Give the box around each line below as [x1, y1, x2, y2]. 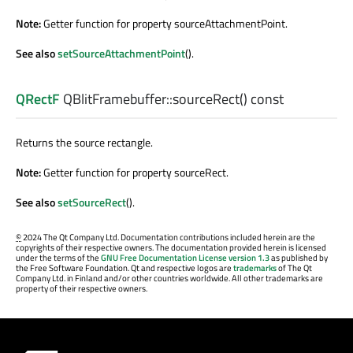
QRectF [16, 88, 60, 110]
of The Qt [277, 262, 312, 275]
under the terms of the [16, 251, 101, 265]
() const [240, 88, 284, 110]
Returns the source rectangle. [16, 134, 153, 151]
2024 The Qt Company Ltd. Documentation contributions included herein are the [21, 231, 315, 244]
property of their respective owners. [16, 282, 147, 295]
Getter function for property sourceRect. [43, 164, 229, 181]
